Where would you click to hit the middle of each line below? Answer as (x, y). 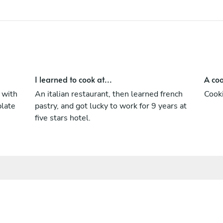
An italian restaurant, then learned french (109, 94)
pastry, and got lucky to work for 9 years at (111, 106)
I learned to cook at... (73, 79)
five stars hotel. (62, 118)
